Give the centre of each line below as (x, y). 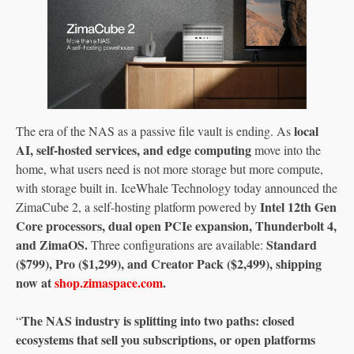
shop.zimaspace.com (109, 282)
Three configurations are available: (177, 244)
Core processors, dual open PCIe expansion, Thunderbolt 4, (176, 225)
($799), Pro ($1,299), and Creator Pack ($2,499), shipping (169, 263)
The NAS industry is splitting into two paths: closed (158, 320)
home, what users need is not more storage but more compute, (169, 168)
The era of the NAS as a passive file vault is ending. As (155, 130)
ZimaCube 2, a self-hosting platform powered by (138, 206)
